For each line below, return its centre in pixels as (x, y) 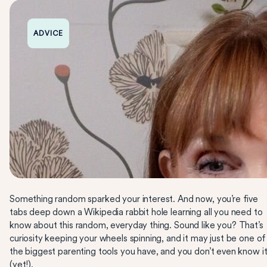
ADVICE (48, 33)
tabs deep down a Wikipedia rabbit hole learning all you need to (136, 212)
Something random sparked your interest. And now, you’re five (134, 199)
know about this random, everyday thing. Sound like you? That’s (136, 225)
